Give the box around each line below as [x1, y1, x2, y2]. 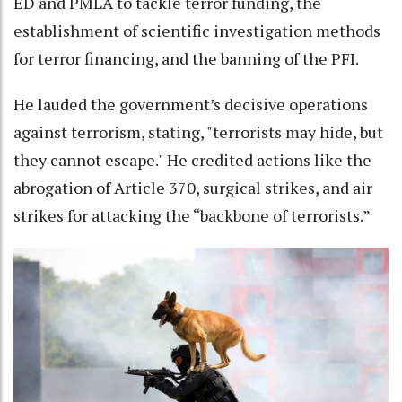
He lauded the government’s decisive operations [13, 93, 368, 116]
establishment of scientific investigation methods [13, 20, 380, 42]
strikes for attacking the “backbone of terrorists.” [13, 205, 371, 227]
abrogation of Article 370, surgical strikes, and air [13, 177, 372, 199]
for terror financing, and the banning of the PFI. [13, 48, 359, 70]
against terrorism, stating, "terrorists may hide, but [13, 121, 383, 144]
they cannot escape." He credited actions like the [13, 149, 371, 171]
